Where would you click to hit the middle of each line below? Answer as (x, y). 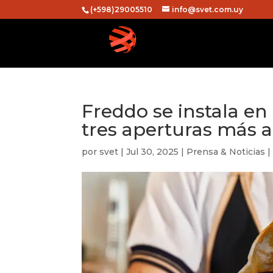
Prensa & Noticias (226, 152)
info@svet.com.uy (208, 9)
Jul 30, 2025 (153, 152)
